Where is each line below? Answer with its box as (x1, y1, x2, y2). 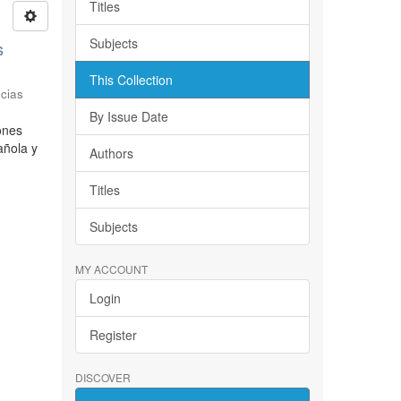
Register (89, 326, 137, 344)
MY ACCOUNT (74, 261, 148, 277)
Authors (89, 144, 133, 162)
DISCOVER (74, 370, 131, 385)
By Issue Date (89, 107, 168, 125)
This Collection (89, 71, 173, 89)
